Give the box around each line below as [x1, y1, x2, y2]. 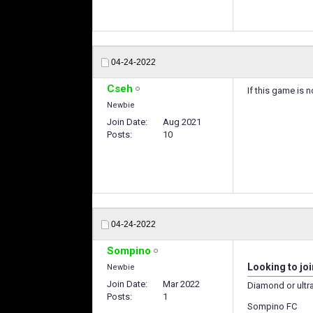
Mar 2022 [163, 279, 200, 289]
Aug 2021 [163, 117, 201, 127]
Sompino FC [247, 301, 297, 312]
